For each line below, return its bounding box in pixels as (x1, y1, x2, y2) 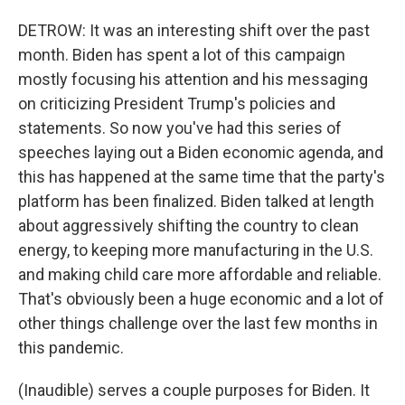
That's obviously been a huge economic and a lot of (18, 289, 384, 308)
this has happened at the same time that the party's (18, 167, 385, 186)
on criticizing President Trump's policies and (18, 94, 335, 113)
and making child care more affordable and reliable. (18, 265, 381, 284)
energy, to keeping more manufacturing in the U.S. (18, 240, 373, 259)
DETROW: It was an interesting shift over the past (18, 21, 370, 40)
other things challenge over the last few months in (18, 314, 378, 333)
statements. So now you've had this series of (18, 118, 342, 137)
